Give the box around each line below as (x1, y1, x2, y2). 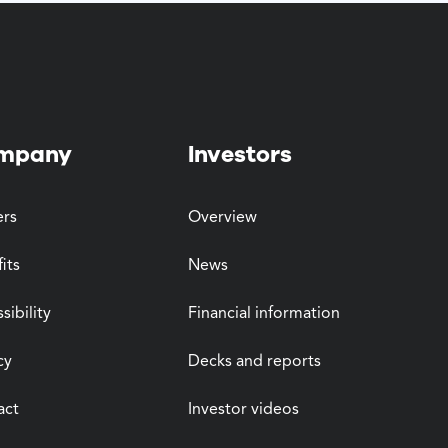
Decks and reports (188, 354, 321, 370)
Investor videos (188, 402, 299, 418)
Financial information (188, 306, 340, 322)
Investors (188, 139, 292, 170)
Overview (188, 210, 257, 226)
